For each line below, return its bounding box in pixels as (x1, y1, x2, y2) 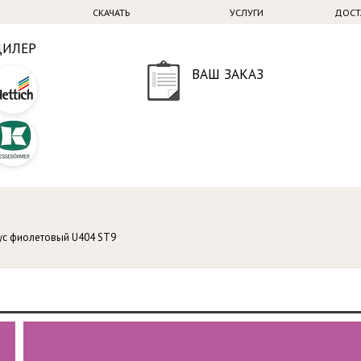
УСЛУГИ (229, 6, 263, 19)
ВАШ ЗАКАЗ (192, 64, 264, 83)
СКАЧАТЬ (92, 6, 130, 19)
